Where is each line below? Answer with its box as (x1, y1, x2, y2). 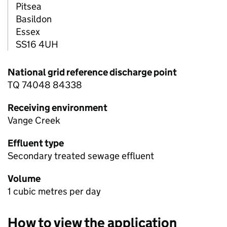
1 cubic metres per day (8, 185, 101, 198)
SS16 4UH (16, 39, 58, 51)
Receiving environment (8, 102, 107, 114)
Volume (8, 173, 41, 185)
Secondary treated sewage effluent (8, 150, 154, 162)
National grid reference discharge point (8, 66, 177, 79)
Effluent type (8, 137, 64, 149)
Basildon (16, 13, 52, 25)
